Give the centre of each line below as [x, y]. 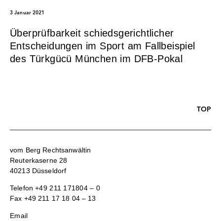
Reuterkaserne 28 [39, 161]
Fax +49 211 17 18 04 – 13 [53, 199]
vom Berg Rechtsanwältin [51, 150]
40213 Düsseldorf [38, 171]
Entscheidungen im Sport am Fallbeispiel [103, 46]
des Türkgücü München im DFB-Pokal [96, 59]
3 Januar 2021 [27, 13]
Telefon [23, 188]
